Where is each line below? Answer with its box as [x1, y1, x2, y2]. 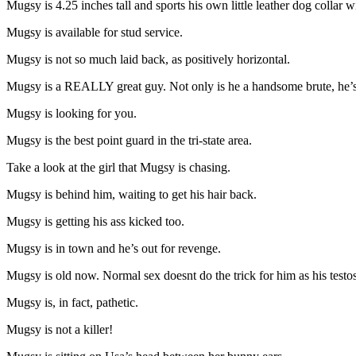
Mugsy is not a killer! [6, 322, 113, 336]
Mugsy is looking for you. [6, 106, 137, 120]
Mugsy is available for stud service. [6, 25, 183, 39]
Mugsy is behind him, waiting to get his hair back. [6, 187, 257, 201]
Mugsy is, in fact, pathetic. [6, 295, 138, 309]
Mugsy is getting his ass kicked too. [6, 214, 184, 228]
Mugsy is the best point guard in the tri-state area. [6, 133, 252, 147]
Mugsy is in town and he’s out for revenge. [6, 241, 221, 255]
